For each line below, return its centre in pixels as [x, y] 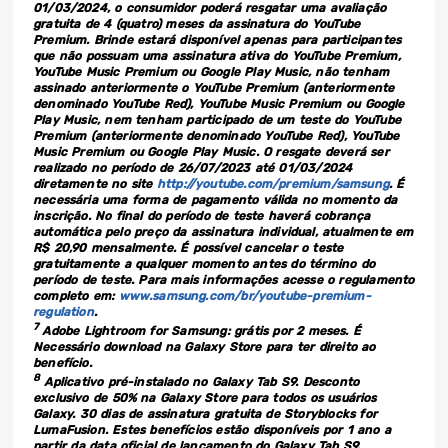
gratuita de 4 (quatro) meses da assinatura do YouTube [197, 24]
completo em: [76, 296]
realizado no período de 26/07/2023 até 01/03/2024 [193, 168]
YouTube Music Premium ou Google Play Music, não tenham [211, 72]
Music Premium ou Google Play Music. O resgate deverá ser [211, 152]
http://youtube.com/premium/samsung [272, 184]
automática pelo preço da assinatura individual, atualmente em [223, 232]
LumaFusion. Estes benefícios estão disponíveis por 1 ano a [212, 430]
